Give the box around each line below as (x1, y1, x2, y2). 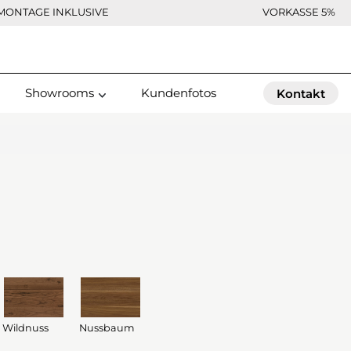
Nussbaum (78, 322, 135, 334)
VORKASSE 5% (262, 5, 335, 18)
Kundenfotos (141, 85, 216, 100)
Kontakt (277, 86, 325, 101)
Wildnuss (2, 322, 49, 334)
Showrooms (25, 85, 94, 100)
